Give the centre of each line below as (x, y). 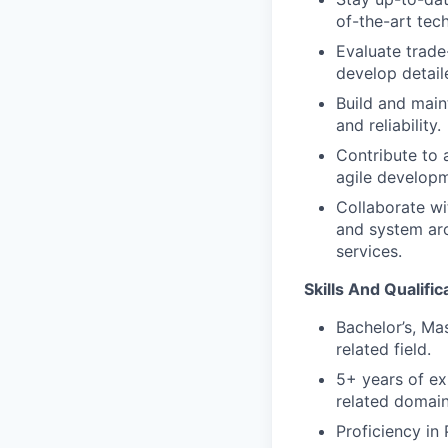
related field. (383, 349)
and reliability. (388, 125)
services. (369, 251)
